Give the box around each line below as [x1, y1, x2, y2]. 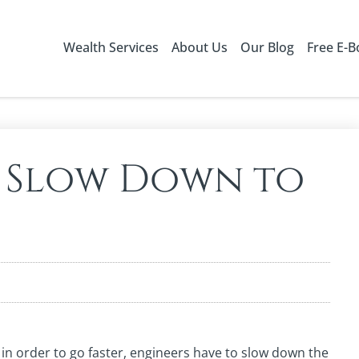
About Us [171, 38, 228, 56]
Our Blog [240, 38, 294, 56]
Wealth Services [63, 38, 159, 56]
